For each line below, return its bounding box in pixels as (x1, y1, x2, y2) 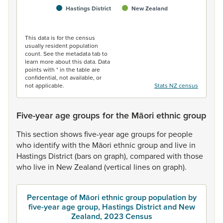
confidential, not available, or (25, 73, 102, 82)
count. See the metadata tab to (25, 49, 108, 58)
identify (33, 139, 62, 150)
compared (130, 150, 167, 161)
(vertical (104, 161, 133, 172)
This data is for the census (25, 33, 95, 42)
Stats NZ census (154, 81, 198, 90)
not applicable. (25, 81, 64, 90)
